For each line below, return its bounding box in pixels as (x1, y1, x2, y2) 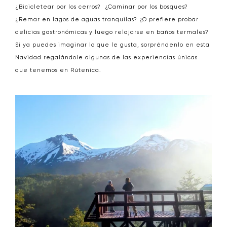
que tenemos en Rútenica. (15, 67, 101, 73)
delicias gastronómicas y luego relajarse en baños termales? (15, 29, 209, 35)
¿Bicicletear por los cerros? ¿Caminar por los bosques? (15, 4, 188, 10)
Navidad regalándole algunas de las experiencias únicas (15, 55, 198, 61)
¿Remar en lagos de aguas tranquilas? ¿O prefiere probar (15, 17, 199, 23)
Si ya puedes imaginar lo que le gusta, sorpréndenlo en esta (15, 42, 210, 48)
